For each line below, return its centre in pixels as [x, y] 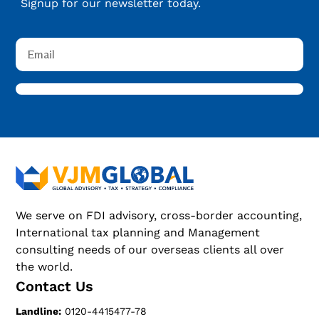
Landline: [39, 312]
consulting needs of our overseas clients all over [150, 250]
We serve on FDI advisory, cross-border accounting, [159, 216]
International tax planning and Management [138, 233]
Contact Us [55, 287]
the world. [45, 267]
